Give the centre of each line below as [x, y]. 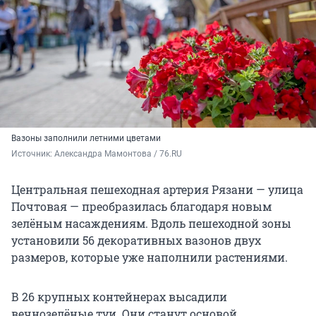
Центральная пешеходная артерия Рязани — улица [157, 190]
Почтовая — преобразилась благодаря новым [141, 207]
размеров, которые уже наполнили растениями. [150, 257]
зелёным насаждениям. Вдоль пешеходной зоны [151, 224]
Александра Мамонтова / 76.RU [118, 154]
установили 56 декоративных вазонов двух [136, 241]
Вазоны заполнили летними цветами [86, 139]
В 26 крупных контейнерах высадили [119, 297]
